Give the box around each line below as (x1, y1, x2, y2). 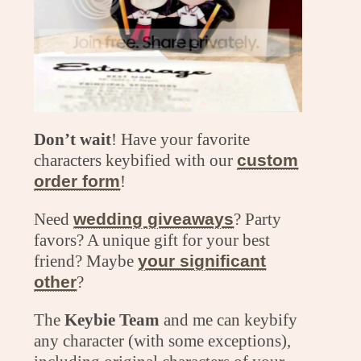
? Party (234, 209, 282, 228)
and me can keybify (164, 309, 298, 329)
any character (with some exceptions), (34, 330, 292, 350)
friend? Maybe (34, 251, 139, 270)
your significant (138, 251, 267, 270)
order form (34, 172, 121, 191)
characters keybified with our (34, 151, 238, 170)
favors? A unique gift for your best (34, 230, 271, 249)
